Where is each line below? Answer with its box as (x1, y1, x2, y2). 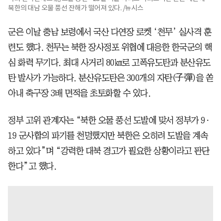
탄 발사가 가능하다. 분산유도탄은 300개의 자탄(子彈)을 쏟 (8, 73, 213, 82)
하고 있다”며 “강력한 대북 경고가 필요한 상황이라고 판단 (8, 146, 209, 155)
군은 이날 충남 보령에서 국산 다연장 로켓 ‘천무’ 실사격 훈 (8, 27, 211, 37)
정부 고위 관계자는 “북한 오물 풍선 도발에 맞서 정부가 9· (8, 115, 210, 125)
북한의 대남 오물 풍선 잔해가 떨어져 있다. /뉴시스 (8, 3, 144, 12)
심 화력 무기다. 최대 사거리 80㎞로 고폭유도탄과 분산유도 (8, 58, 211, 67)
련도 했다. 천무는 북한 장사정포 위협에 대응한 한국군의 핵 (8, 42, 212, 52)
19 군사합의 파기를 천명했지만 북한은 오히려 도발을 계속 (8, 131, 208, 140)
